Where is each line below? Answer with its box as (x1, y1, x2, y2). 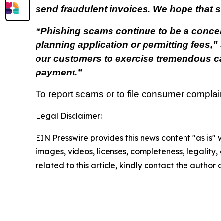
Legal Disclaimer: (36, 111, 102, 121)
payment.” (36, 67, 85, 78)
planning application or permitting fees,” (36, 39, 220, 50)
